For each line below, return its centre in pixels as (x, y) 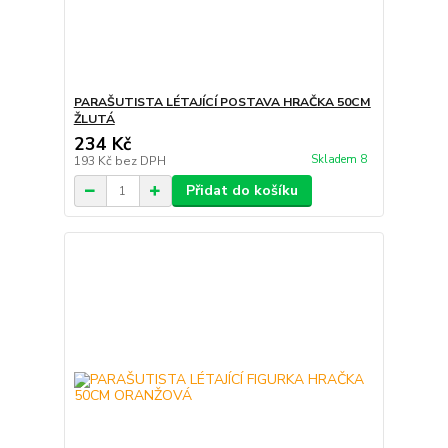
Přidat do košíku (241, 191)
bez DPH (140, 161)
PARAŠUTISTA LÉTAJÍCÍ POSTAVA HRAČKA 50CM (222, 102)
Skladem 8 (340, 159)
